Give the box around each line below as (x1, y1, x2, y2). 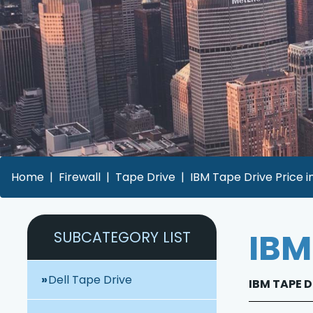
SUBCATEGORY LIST (53, 227, 191, 248)
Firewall (59, 169, 101, 186)
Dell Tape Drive (48, 272, 133, 289)
